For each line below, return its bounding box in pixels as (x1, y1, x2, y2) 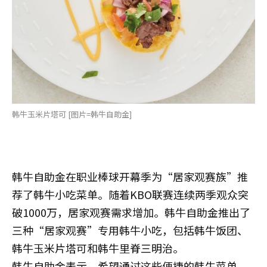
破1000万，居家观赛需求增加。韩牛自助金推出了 (12, 204, 250, 220)
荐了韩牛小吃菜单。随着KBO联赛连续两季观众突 (12, 186, 249, 202)
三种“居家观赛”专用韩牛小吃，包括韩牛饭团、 (12, 222, 248, 238)
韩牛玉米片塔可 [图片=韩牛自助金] (12, 108, 132, 120)
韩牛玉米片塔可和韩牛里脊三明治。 (12, 240, 184, 256)
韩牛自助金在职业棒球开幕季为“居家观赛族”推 (12, 168, 248, 184)
